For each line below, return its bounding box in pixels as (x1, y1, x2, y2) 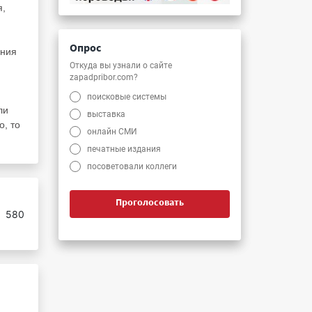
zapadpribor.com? (70, 72, 138, 82)
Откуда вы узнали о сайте (70, 60, 172, 70)
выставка (87, 109, 126, 119)
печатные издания (87, 143, 162, 154)
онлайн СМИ (87, 126, 138, 136)
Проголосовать (116, 195, 184, 208)
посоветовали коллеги (87, 161, 178, 171)
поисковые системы (87, 91, 167, 102)
